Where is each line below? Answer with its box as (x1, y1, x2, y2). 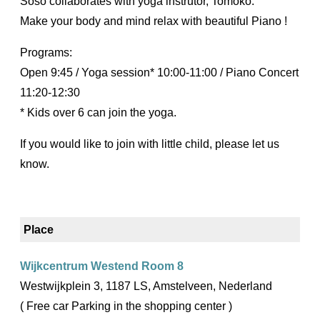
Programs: (20, 46, 72, 59)
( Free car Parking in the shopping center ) (20, 300, 232, 313)
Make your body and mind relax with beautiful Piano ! (20, 15, 287, 28)
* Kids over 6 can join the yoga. (20, 106, 176, 119)
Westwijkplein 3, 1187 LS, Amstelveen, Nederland (20, 280, 272, 293)
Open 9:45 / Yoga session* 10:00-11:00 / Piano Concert (20, 66, 299, 79)
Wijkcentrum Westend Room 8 (20, 260, 184, 273)
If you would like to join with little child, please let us (20, 138, 279, 151)
